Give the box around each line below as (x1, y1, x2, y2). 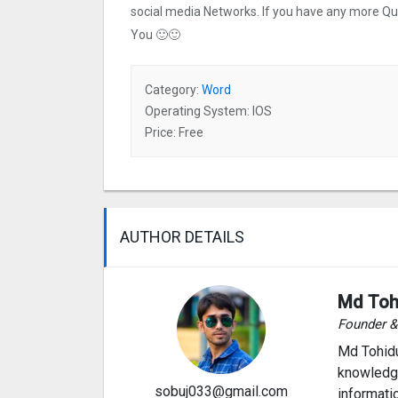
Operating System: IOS (145, 104, 272, 119)
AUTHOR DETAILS (120, 227, 244, 247)
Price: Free (145, 125, 203, 140)
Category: (145, 83, 202, 98)
